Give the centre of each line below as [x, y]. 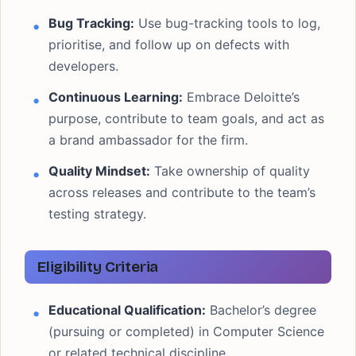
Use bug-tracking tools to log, [227, 23]
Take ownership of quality [230, 171]
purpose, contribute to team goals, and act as [186, 118]
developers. [83, 66]
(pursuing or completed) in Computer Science [186, 331]
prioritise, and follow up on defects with [169, 44]
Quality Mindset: [99, 171]
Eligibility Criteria [98, 267]
